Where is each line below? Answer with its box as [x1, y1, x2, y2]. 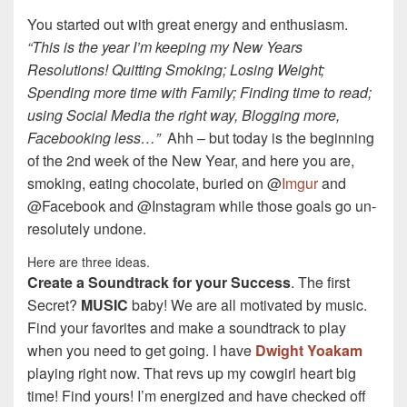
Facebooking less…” [27, 127, 160, 149]
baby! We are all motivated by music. [128, 294, 367, 316]
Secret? [27, 294, 81, 316]
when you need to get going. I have [27, 340, 255, 362]
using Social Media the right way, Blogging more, [27, 104, 340, 126]
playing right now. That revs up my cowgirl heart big [27, 362, 356, 384]
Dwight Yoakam [255, 340, 362, 362]
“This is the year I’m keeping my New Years [27, 36, 303, 58]
